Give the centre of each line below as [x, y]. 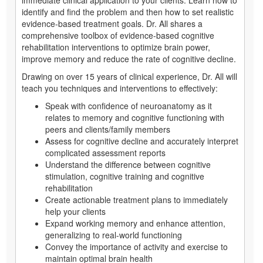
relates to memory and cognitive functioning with [135, 117]
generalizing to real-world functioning [114, 235]
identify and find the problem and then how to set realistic [128, 11]
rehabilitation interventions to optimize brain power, [116, 47]
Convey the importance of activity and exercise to [136, 246]
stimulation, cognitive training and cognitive [125, 176]
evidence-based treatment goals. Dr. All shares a [112, 23]
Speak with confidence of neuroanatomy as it [129, 105]
